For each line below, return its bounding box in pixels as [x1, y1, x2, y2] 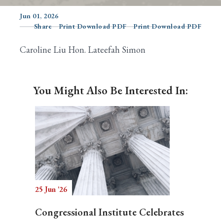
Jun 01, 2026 [20, 11, 58, 20]
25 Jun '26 [35, 184, 67, 194]
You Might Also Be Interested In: [33, 83, 188, 98]
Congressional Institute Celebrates [35, 206, 184, 219]
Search [20, 32, 45, 43]
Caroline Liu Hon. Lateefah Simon [20, 44, 146, 55]
